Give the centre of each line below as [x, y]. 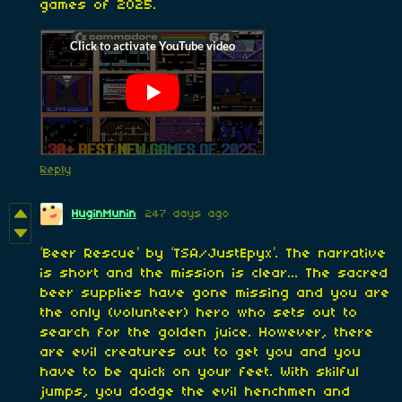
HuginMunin [104, 214]
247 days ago [188, 214]
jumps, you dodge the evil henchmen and [196, 392]
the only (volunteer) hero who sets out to [199, 313]
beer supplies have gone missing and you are [215, 293]
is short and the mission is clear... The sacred [214, 273]
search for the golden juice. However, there [207, 332]
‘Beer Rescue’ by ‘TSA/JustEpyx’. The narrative [214, 253]
